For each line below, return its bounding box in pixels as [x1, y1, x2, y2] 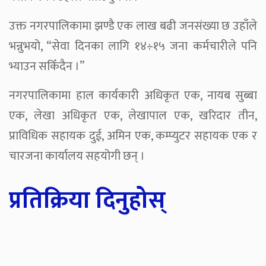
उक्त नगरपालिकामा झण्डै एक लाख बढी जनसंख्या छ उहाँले [9, 16, 257, 37]
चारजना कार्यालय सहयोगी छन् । [9, 146, 145, 167]
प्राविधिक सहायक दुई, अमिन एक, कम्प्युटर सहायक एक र [9, 126, 257, 147]
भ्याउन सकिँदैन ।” [9, 56, 84, 77]
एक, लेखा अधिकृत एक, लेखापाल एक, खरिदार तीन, [9, 106, 257, 126]
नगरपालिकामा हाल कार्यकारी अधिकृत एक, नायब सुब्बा [9, 85, 257, 106]
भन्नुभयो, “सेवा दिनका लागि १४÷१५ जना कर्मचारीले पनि [9, 36, 257, 57]
